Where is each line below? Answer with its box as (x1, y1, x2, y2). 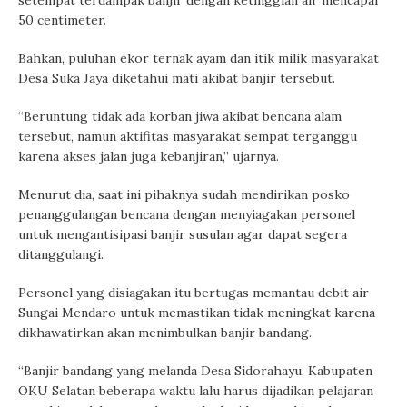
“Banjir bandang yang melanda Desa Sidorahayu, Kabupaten (18, 362, 372, 380)
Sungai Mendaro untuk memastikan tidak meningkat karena (18, 304, 375, 322)
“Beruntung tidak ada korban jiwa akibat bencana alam (18, 108, 342, 125)
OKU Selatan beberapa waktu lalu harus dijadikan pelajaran (18, 382, 373, 400)
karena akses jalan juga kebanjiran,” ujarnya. (18, 148, 279, 165)
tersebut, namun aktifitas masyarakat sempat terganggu (18, 128, 357, 145)
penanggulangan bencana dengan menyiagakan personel (18, 206, 355, 223)
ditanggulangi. (18, 246, 104, 263)
